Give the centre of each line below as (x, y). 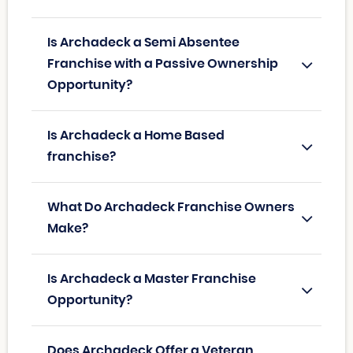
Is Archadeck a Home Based (136, 136)
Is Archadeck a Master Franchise (152, 279)
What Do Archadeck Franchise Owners (171, 208)
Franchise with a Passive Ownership (163, 64)
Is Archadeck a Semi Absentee (143, 43)
